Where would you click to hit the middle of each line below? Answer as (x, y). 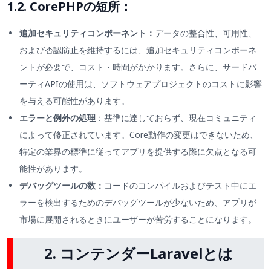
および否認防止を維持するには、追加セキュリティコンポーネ (138, 50)
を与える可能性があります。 (74, 101)
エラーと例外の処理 (57, 118)
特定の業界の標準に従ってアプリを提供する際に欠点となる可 (138, 152)
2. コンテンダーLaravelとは (139, 253)
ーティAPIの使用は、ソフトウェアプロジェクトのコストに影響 (141, 84)
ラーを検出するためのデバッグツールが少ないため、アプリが (138, 203)
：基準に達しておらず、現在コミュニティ (176, 118)
